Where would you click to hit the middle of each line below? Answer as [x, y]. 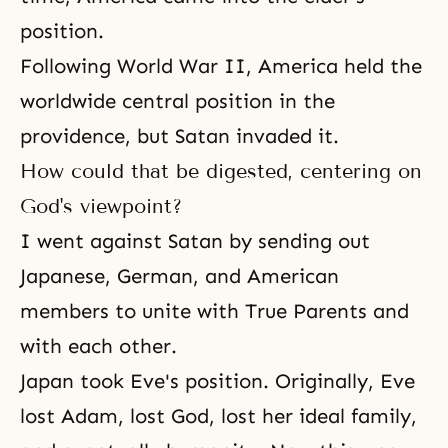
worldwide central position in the [177, 101]
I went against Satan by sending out [195, 241]
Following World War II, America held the [221, 66]
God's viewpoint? [101, 206]
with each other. [98, 346]
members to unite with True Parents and [214, 311]
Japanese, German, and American [179, 276]
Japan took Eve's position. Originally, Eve [217, 381]
